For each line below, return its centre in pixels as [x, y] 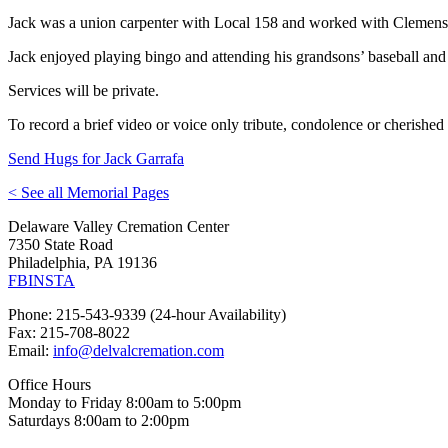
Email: [30, 350]
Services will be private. [83, 90]
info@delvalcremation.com [138, 350]
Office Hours [49, 384]
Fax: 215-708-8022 [69, 332]
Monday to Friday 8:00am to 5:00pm [124, 402]
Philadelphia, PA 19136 [82, 262]
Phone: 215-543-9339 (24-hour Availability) [147, 314]
